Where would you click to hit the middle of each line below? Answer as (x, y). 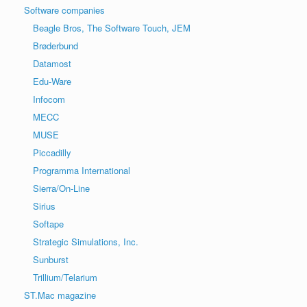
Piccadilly (52, 152)
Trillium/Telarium (65, 277)
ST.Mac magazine (60, 295)
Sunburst (51, 259)
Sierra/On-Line (61, 188)
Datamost (52, 63)
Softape (48, 223)
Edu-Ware (52, 81)
